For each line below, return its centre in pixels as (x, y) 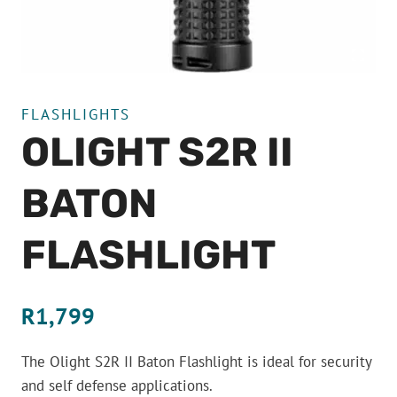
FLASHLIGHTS (76, 114)
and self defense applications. (117, 385)
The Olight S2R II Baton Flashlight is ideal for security (196, 362)
